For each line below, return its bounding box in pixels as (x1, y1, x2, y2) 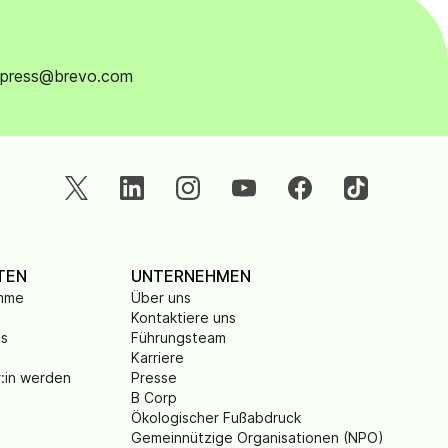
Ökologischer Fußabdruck (131, 409, 301, 426)
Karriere (131, 349, 184, 366)
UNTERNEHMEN (131, 266, 251, 286)
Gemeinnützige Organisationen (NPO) (131, 429, 384, 446)
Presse (131, 369, 177, 386)
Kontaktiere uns (131, 309, 236, 326)
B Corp (131, 389, 177, 406)
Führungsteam (131, 329, 226, 346)
